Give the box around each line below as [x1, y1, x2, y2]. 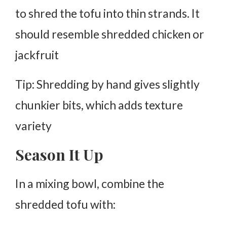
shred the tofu [28, 6, 101, 20]
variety [15, 118, 52, 133]
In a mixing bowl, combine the [15, 176, 164, 191]
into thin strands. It [101, 6, 200, 20]
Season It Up [15, 144, 103, 165]
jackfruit [15, 47, 59, 62]
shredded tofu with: [15, 197, 116, 211]
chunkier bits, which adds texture [15, 97, 183, 112]
